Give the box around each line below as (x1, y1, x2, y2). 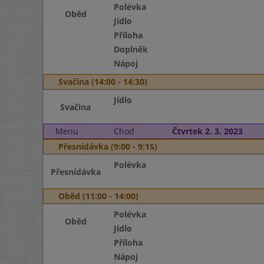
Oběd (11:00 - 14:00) (58, 190, 138, 202)
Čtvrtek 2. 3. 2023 (171, 126, 243, 137)
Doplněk (113, 44, 148, 55)
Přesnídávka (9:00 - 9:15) (58, 141, 157, 152)
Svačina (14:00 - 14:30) (58, 76, 147, 87)
